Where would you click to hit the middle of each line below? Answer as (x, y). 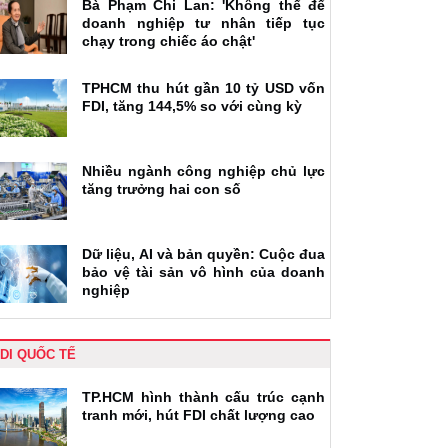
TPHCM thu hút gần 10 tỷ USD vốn (203, 87)
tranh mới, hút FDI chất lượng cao (198, 414)
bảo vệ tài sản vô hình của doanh (203, 271)
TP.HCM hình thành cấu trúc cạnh (203, 396)
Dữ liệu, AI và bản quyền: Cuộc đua (203, 253)
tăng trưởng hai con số (161, 188)
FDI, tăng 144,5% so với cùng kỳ (192, 105)
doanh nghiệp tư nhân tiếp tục (203, 22)
